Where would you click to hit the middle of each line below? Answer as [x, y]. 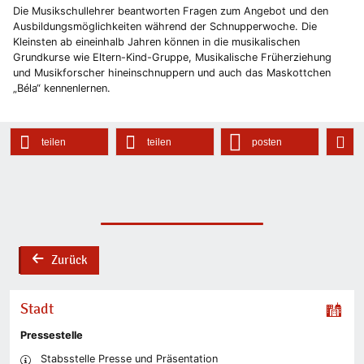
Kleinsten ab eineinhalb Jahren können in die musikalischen [156, 42]
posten [267, 142]
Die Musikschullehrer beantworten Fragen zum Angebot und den [171, 11]
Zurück [69, 260]
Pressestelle [51, 336]
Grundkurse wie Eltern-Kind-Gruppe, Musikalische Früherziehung [172, 58]
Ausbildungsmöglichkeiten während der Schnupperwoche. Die [165, 27]
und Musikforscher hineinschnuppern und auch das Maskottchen [172, 73]
